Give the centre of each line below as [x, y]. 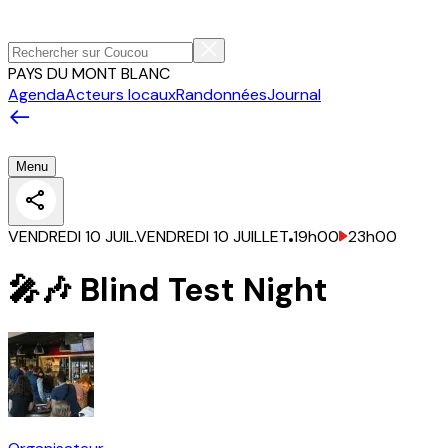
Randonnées [221, 94]
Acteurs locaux [120, 94]
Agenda [36, 94]
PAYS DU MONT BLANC [89, 73]
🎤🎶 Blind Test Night [168, 289]
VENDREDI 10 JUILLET [212, 237]
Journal [294, 94]
